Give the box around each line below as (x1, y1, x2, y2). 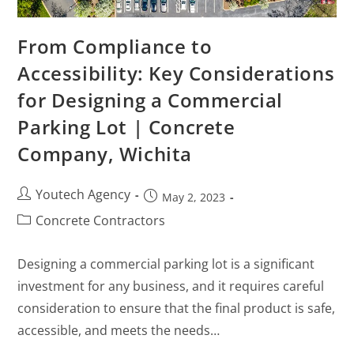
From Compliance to (17, 32, 213, 59)
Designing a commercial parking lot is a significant (17, 254, 315, 273)
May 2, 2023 (162, 189, 226, 205)
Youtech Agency (36, 185, 131, 203)
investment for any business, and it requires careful (17, 277, 325, 295)
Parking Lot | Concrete (17, 113, 235, 140)
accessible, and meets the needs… (17, 321, 220, 339)
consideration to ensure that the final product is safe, (17, 299, 336, 317)
